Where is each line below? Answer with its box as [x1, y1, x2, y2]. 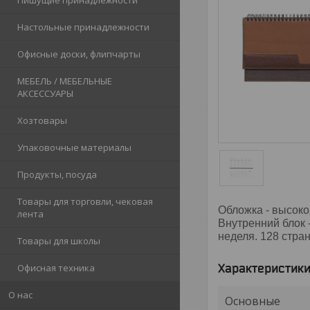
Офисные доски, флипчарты [17, 48, 140, 60]
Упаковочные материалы [17, 141, 131, 154]
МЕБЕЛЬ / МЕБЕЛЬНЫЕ [17, 75, 112, 87]
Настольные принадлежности [17, 21, 149, 33]
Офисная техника [17, 262, 95, 274]
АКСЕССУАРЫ [17, 87, 73, 100]
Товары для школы [17, 235, 100, 247]
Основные [225, 293, 280, 309]
